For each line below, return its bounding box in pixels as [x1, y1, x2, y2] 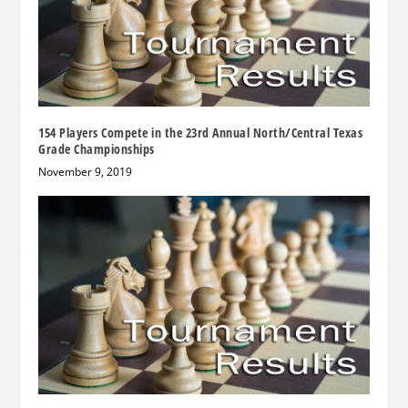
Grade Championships [38, 139, 155, 158]
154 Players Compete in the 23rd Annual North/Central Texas [38, 123, 363, 141]
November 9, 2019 [38, 163, 133, 179]
